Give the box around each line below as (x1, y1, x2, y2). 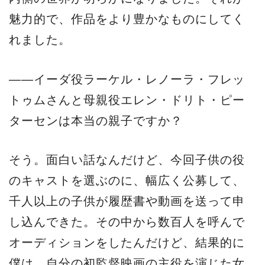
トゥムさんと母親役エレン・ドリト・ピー (9, 93, 245, 106)
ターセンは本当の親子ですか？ (9, 114, 183, 127)
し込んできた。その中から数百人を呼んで (9, 215, 245, 229)
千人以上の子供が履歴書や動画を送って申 (9, 195, 245, 208)
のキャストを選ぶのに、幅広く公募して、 (9, 174, 245, 188)
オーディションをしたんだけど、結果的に (9, 236, 245, 250)
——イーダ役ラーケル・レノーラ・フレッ (9, 72, 245, 86)
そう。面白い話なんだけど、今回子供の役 (9, 153, 245, 167)
